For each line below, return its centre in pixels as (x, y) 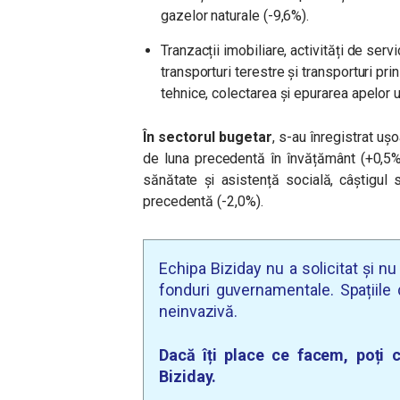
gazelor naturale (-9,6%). (235, 16)
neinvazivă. (199, 311)
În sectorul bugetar (208, 137)
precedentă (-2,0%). (203, 201)
